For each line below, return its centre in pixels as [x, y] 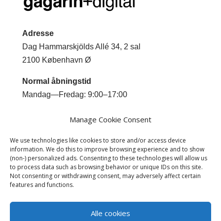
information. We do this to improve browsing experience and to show [107, 149]
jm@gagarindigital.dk [81, 142]
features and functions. [42, 185]
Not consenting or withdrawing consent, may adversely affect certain [105, 176]
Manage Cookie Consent [110, 119]
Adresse [38, 33]
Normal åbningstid [56, 81]
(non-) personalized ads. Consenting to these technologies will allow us [109, 158]
